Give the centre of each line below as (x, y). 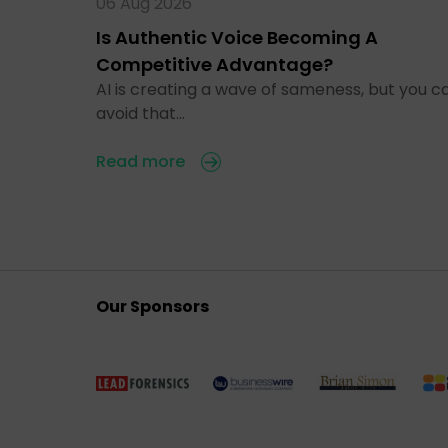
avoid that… (140, 113)
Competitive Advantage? (214, 64)
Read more (140, 161)
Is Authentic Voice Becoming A (237, 37)
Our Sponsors (152, 306)
